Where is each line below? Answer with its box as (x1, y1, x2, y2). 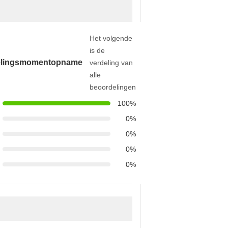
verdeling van (90, 59, 133, 67)
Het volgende (90, 34, 132, 42)
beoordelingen (90, 83, 136, 91)
